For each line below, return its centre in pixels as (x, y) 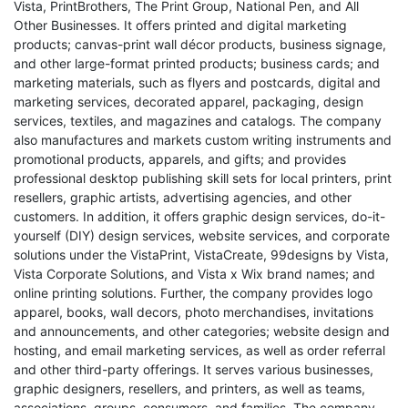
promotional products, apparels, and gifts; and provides (180, 159)
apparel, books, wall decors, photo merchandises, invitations (194, 312)
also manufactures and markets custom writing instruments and (203, 140)
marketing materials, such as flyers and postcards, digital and (197, 82)
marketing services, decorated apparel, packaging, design (189, 102)
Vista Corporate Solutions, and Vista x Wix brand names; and (194, 274)
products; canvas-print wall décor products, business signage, (200, 44)
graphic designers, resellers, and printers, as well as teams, (189, 388)
